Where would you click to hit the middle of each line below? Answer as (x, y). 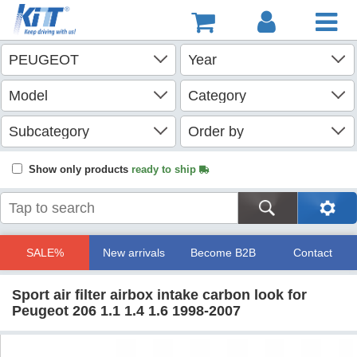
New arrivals (134, 253)
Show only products (80, 169)
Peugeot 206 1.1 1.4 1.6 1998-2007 (126, 311)
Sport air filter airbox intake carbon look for (159, 295)
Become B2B (223, 253)
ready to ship (165, 169)
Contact (312, 253)
